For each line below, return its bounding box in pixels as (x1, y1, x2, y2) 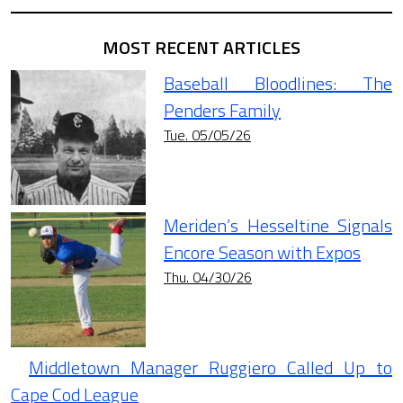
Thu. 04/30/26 (164, 265, 252, 288)
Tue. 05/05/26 (164, 123, 251, 146)
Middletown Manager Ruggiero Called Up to (29, 353, 392, 381)
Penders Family (164, 95, 281, 124)
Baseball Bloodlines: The (164, 68, 392, 97)
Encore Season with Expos (164, 237, 361, 266)
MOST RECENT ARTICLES (103, 32, 300, 61)
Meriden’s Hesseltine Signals (164, 210, 392, 239)
